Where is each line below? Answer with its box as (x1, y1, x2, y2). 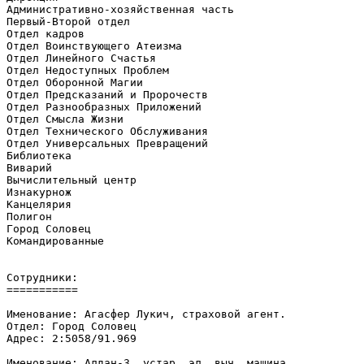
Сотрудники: (6, 271, 78, 284)
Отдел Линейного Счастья (6, 52, 156, 64)
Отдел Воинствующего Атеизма (6, 40, 182, 52)
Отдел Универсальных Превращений (6, 137, 208, 149)
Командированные (6, 235, 104, 247)
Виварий (6, 162, 52, 174)
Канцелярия (6, 198, 71, 210)
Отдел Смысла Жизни (6, 113, 123, 125)
